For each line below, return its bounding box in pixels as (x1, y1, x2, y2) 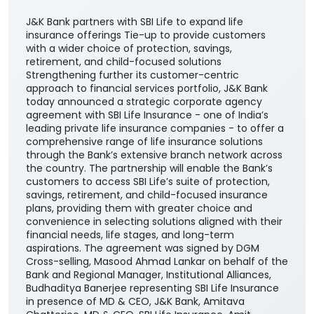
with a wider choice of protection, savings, (26, 112, 232, 127)
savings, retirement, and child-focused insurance (26, 259, 268, 273)
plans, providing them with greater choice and (26, 272, 252, 287)
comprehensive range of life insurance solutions (26, 205, 263, 220)
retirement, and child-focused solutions (26, 125, 221, 140)
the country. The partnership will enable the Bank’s (26, 232, 273, 247)
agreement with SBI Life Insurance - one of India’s (26, 179, 268, 193)
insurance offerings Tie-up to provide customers (26, 99, 266, 114)
